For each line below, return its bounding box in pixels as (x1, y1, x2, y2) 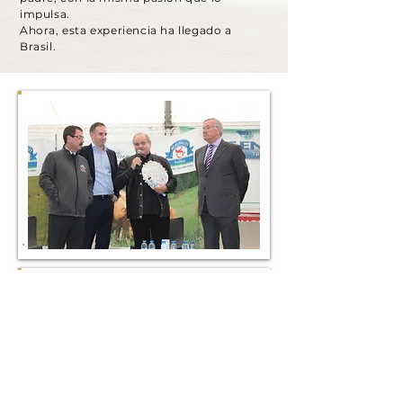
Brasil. (20, 40, 57, 53)
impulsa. (20, 7, 70, 21)
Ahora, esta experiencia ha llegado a (20, 23, 232, 37)
